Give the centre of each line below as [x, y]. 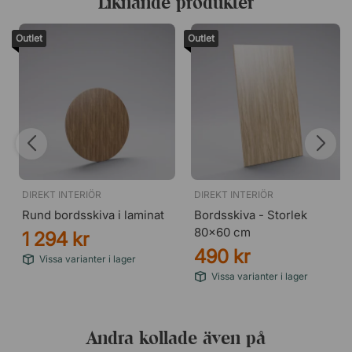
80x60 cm [222, 232]
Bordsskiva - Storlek [251, 215]
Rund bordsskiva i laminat [93, 215]
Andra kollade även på [176, 337]
